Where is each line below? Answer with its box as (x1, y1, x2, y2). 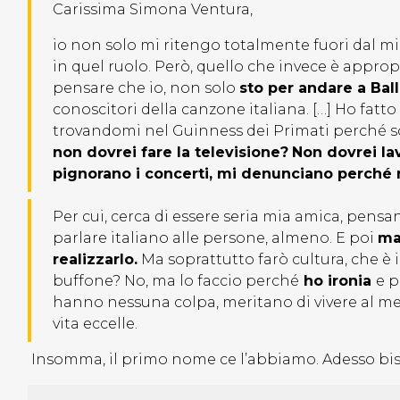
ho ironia (299, 272, 376, 290)
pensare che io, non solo (53, 79, 239, 97)
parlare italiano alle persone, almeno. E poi (53, 229, 378, 247)
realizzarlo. (53, 251, 137, 269)
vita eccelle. (53, 315, 137, 333)
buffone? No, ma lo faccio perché (53, 272, 299, 290)
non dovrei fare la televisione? (53, 144, 288, 162)
